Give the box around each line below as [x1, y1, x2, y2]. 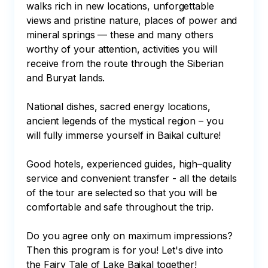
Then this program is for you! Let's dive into [26, 244, 226, 256]
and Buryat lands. [26, 72, 105, 84]
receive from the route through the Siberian [26, 57, 227, 69]
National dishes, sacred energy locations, [26, 100, 214, 112]
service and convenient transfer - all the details [26, 172, 240, 184]
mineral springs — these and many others [26, 29, 217, 41]
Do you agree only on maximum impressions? [26, 230, 236, 242]
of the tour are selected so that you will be [26, 187, 220, 199]
